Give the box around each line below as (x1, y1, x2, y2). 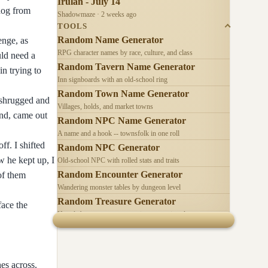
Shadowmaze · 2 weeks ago (57, 10, 136, 19)
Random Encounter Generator (57, 169, 182, 179)
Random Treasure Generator (57, 196, 176, 206)
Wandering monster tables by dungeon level (57, 182, 181, 191)
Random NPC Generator (57, 142, 160, 153)
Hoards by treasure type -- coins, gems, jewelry (57, 209, 191, 218)
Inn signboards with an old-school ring (57, 75, 167, 84)
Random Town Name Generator (57, 88, 189, 99)
